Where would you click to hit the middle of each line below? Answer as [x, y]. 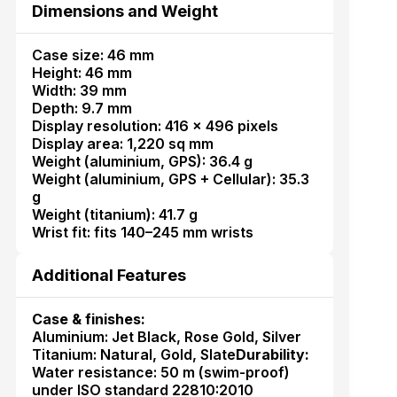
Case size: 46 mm [93, 54]
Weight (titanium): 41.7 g [114, 214]
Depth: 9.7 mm [82, 108]
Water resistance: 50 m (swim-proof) [160, 372]
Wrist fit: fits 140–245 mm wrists [142, 232]
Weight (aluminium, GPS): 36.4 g [142, 161]
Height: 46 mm [82, 72]
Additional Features [109, 275]
